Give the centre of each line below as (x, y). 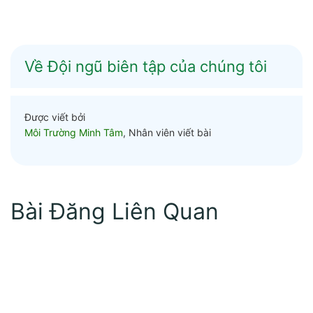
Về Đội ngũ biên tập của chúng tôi (146, 66)
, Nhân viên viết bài (167, 132)
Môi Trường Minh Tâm (74, 132)
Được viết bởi (55, 117)
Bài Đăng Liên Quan (115, 211)
